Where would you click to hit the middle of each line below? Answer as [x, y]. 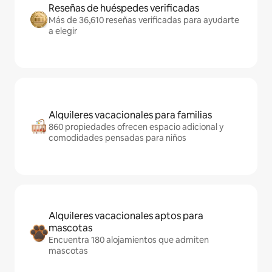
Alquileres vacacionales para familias [130, 115]
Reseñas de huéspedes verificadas [124, 8]
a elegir [63, 31]
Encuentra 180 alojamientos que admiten [129, 240]
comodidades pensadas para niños [117, 138]
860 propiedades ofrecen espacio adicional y [136, 127]
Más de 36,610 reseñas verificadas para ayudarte [144, 20]
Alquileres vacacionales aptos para [126, 216]
